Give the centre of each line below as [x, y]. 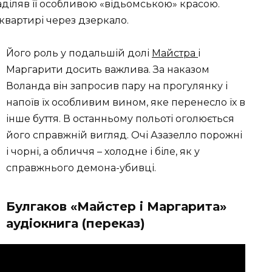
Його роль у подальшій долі [79, 53]
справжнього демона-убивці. [81, 168]
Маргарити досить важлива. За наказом [108, 70]
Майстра [175, 53]
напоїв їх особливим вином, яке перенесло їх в [126, 103]
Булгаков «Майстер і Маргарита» [116, 207]
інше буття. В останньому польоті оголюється [120, 119]
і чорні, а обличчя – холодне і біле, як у [103, 152]
